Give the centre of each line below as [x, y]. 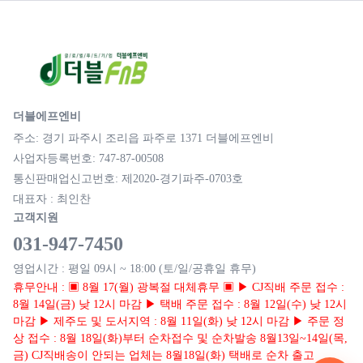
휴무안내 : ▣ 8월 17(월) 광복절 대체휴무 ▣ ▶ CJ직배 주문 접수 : [179, 288]
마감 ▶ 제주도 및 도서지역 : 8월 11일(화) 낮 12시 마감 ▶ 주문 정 [179, 322]
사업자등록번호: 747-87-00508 [88, 159]
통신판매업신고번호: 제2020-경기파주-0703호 [128, 179]
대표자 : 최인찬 [52, 199]
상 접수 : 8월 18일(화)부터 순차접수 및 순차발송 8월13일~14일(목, [180, 339]
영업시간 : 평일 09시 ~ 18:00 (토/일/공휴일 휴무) [135, 269]
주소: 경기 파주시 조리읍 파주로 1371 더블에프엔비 [143, 139]
